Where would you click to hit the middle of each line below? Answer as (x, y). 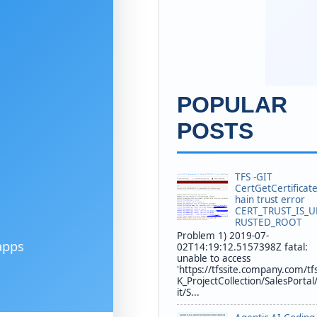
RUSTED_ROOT (269, 223)
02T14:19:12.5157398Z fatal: (242, 247)
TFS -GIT (254, 177)
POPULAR (232, 105)
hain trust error (270, 200)
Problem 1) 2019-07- (223, 235)
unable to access (214, 258)
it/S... (188, 292)
